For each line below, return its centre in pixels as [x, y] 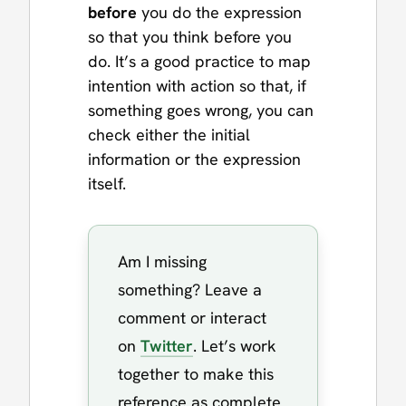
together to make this [196, 373]
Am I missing [162, 261]
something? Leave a [190, 289]
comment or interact [192, 317]
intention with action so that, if [197, 85]
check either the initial [169, 134]
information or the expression [194, 159]
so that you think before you [190, 36]
